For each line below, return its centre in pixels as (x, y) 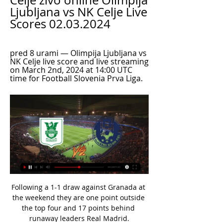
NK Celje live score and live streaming (79, 61)
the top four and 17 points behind (78, 208)
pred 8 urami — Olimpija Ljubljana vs (78, 53)
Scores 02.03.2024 (60, 24)
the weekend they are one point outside (78, 197)
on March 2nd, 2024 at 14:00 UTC (71, 70)
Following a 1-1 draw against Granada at (78, 187)
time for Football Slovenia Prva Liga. (76, 78)
